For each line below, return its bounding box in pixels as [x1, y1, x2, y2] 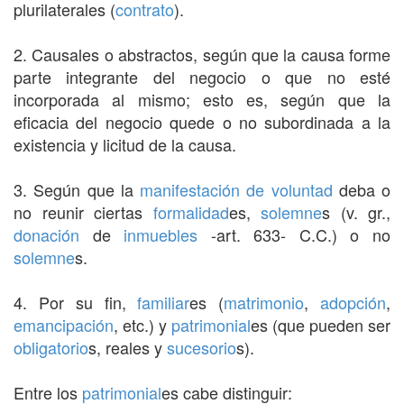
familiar [137, 289, 190, 314]
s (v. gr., [322, 199, 390, 224]
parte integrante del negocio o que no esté [14, 64, 390, 88]
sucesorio [167, 335, 236, 359]
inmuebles [124, 222, 198, 246]
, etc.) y [114, 312, 171, 336]
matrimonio [224, 289, 305, 314]
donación [14, 222, 79, 246]
